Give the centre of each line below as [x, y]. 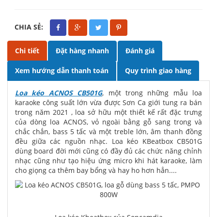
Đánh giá [140, 51]
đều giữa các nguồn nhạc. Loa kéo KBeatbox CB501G [108, 141]
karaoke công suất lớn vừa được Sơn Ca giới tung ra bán [108, 102]
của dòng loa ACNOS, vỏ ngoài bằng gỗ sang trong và [108, 122]
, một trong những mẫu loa [152, 93]
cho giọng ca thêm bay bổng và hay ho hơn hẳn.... [96, 170]
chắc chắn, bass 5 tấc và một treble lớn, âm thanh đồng [108, 132]
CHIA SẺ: [30, 27]
